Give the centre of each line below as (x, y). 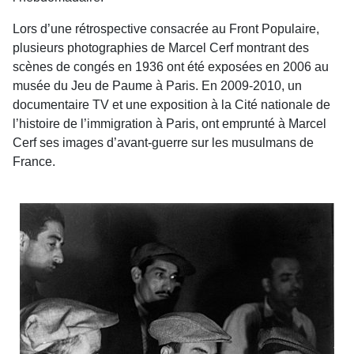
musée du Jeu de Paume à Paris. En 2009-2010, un (157, 86)
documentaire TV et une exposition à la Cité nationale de (171, 105)
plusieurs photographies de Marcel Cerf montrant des (161, 48)
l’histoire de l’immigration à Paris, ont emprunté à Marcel (169, 124)
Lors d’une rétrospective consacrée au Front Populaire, (166, 29)
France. (34, 162)
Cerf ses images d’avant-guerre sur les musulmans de (163, 143)
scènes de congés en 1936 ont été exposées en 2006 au (171, 67)
